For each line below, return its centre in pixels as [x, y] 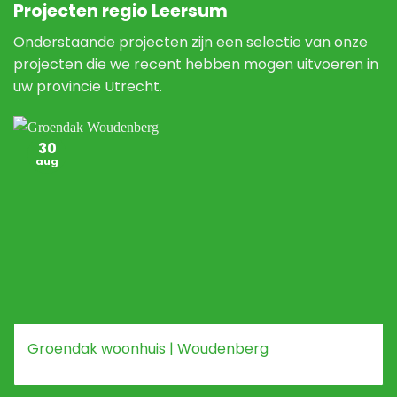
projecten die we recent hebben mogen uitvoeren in [196, 64]
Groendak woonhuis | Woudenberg [148, 348]
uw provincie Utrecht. [88, 86]
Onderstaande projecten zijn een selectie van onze [191, 42]
